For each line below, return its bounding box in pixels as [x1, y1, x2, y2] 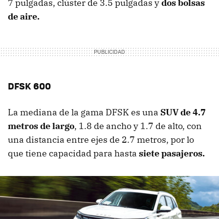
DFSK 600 [8, 79, 51, 93]
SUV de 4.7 [160, 107, 206, 118]
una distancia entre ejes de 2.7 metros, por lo [8, 134, 194, 146]
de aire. [8, 11, 40, 22]
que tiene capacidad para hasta [8, 148, 139, 159]
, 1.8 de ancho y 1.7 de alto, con [74, 120, 202, 132]
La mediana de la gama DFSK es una [8, 107, 160, 118]
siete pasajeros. [139, 148, 205, 159]
